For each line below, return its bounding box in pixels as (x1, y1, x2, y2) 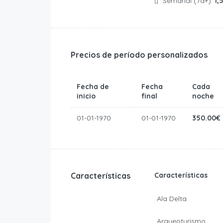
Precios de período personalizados (71, 50, 208, 60)
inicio (77, 92, 96, 101)
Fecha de (77, 82, 109, 92)
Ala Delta (156, 194, 187, 204)
